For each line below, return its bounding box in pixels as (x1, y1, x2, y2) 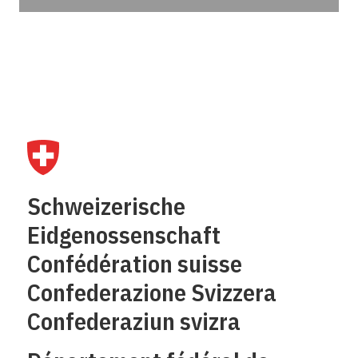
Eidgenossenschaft (27, 219, 221, 250)
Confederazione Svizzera (27, 276, 276, 308)
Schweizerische (27, 190, 185, 221)
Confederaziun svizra (27, 305, 241, 336)
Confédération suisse (27, 248, 242, 279)
